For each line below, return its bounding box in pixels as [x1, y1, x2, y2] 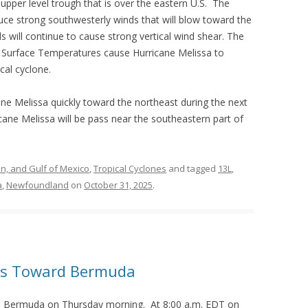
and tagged [166, 162, 218, 175]
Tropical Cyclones [93, 162, 166, 175]
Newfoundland [6, 179, 69, 191]
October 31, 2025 [84, 179, 153, 191]
